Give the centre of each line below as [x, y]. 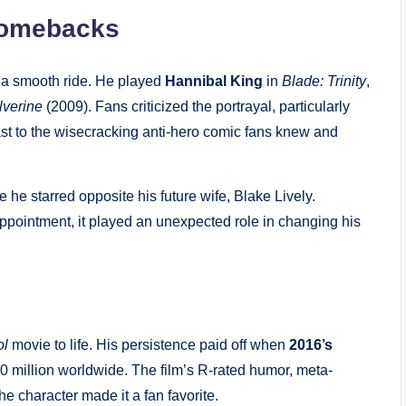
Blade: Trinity [324, 81]
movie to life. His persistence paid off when [149, 344]
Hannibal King [214, 81]
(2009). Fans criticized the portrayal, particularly [196, 106]
